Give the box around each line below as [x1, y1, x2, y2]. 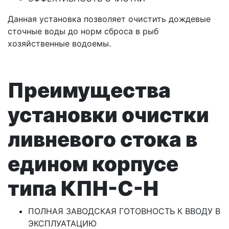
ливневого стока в [8, 127, 197, 152]
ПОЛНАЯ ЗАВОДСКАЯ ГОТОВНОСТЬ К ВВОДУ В [28, 206, 220, 217]
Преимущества [8, 78, 171, 103]
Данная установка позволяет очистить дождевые [8, 14, 211, 25]
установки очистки [8, 102, 209, 128]
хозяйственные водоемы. [8, 38, 111, 49]
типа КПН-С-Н [8, 176, 158, 201]
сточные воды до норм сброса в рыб [8, 26, 158, 37]
